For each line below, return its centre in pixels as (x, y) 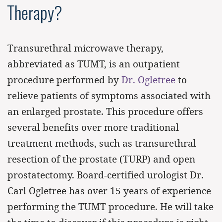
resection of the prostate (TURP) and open (101, 159)
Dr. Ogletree (148, 80)
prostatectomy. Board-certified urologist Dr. (106, 175)
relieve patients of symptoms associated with (109, 96)
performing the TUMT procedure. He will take (111, 207)
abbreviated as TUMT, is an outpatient (94, 64)
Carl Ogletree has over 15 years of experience (109, 191)
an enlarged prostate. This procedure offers (105, 111)
